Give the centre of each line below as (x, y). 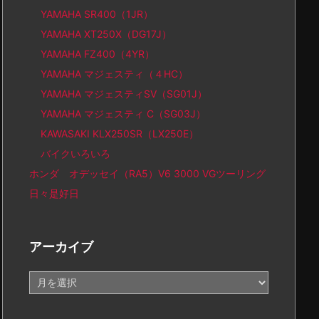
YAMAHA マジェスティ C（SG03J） (123, 114)
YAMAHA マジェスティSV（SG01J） (124, 94)
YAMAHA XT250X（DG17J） (106, 34)
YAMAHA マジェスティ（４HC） (114, 74)
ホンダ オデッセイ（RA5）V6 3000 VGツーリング (147, 173)
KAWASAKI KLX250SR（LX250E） (120, 134)
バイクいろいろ (75, 153)
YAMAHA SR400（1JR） (97, 14)
